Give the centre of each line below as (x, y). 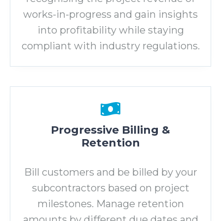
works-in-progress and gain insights (110, 14)
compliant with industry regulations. (110, 46)
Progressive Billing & (110, 130)
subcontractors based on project (110, 188)
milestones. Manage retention (110, 203)
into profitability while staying (110, 30)
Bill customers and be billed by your (110, 172)
